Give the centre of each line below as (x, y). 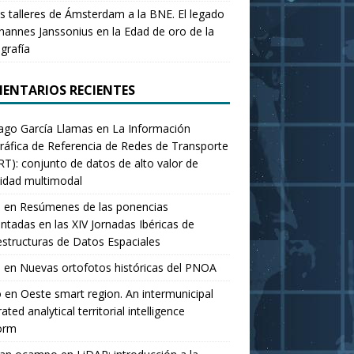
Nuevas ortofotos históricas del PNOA (118, 267)
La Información (151, 128)
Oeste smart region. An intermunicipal (117, 293)
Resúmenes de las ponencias (94, 206)
